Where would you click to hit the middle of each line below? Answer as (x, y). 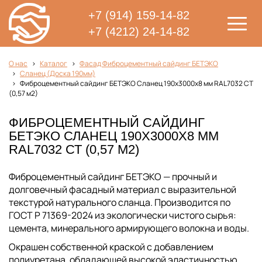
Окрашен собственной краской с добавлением (111, 247)
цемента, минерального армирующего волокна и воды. (129, 228)
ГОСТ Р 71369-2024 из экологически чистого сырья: (123, 215)
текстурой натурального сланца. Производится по (120, 202)
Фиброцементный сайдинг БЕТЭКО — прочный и (113, 177)
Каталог (54, 63)
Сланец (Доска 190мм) (58, 73)
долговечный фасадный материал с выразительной (123, 189)
